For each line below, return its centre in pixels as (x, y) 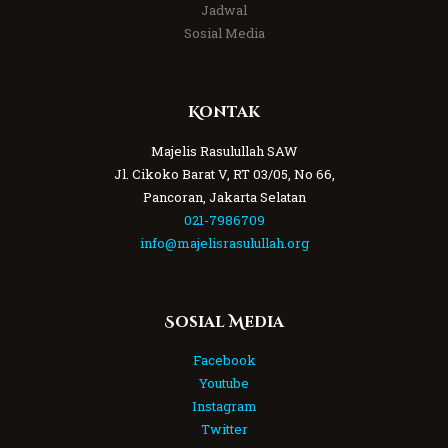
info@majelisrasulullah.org (224, 242)
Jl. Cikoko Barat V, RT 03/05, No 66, (224, 173)
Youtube (224, 382)
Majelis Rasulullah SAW (224, 150)
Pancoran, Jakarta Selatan (224, 196)
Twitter (224, 428)
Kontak (224, 113)
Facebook (224, 359)
